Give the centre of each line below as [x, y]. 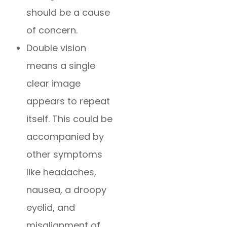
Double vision [56, 48]
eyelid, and [51, 208]
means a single [61, 66]
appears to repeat [68, 101]
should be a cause [68, 13]
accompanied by [65, 137]
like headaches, [62, 172]
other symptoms [65, 155]
